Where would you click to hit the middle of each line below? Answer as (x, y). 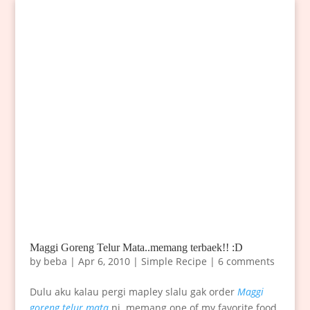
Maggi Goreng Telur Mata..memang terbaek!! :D (136, 248)
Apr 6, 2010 (104, 262)
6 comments (246, 262)
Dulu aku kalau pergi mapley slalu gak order (133, 292)
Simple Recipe (174, 262)
